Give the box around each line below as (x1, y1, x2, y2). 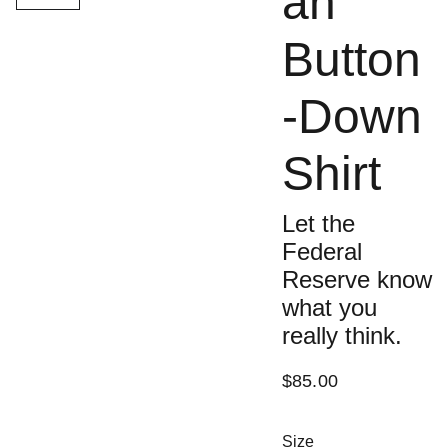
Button (281, 33, 421, 86)
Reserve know (281, 266, 432, 293)
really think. (281, 322, 402, 349)
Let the (281, 210, 355, 237)
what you (281, 294, 377, 321)
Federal (281, 238, 362, 265)
